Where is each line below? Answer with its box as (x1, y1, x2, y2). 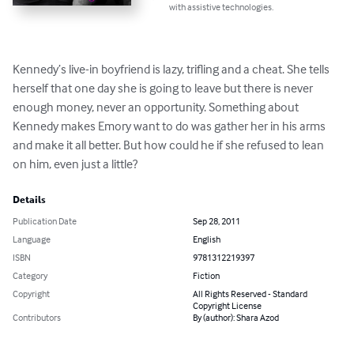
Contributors (13, 311, 61, 324)
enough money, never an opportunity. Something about (13, 99, 301, 115)
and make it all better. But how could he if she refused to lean (13, 137, 326, 153)
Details (13, 194, 46, 206)
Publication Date (13, 215, 77, 228)
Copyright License (193, 299, 262, 312)
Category (13, 269, 47, 282)
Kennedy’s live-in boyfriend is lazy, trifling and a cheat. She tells (13, 61, 332, 77)
